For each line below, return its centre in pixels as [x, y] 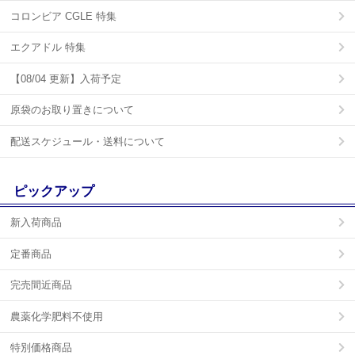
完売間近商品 [41, 285]
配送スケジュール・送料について [88, 141]
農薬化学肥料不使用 [57, 316]
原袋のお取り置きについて [72, 110]
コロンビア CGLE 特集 [63, 16]
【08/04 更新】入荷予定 [66, 78]
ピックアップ [53, 192]
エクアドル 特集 [48, 48]
